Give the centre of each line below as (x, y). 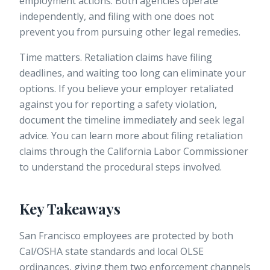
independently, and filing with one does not (117, 17)
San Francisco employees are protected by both (126, 236)
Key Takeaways (70, 209)
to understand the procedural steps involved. (121, 167)
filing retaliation (207, 136)
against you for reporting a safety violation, (118, 105)
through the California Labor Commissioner (148, 152)
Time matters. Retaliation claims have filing (116, 58)
